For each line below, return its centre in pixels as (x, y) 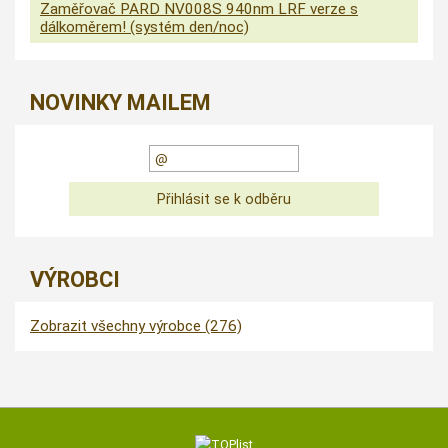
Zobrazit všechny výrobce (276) (136, 326)
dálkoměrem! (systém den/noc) (144, 27)
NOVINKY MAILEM (120, 103)
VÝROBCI (75, 280)
